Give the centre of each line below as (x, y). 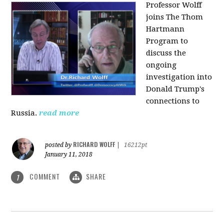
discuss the (166, 53)
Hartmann (165, 29)
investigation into (179, 77)
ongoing (161, 65)
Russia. (24, 113)
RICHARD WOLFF (94, 144)
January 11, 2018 (69, 154)
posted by (59, 145)
